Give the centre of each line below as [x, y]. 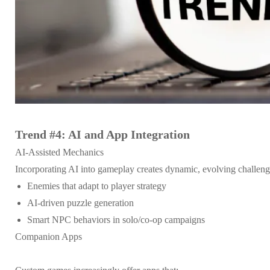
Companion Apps [49, 236]
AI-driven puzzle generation [80, 202]
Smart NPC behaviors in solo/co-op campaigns [116, 219]
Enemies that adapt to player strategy [97, 186]
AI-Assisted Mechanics [59, 152]
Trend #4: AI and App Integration [102, 134]
